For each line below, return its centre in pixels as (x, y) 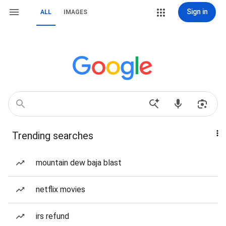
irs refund (52, 216)
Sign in (197, 12)
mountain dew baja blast (79, 163)
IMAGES (75, 12)
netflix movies (61, 189)
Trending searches (53, 136)
